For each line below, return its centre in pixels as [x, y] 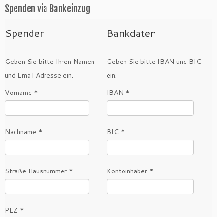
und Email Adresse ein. [39, 75]
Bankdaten [131, 33]
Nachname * [24, 132]
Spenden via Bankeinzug [47, 9]
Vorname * [22, 93]
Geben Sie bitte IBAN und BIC [154, 62]
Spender [24, 33]
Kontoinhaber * [130, 171]
